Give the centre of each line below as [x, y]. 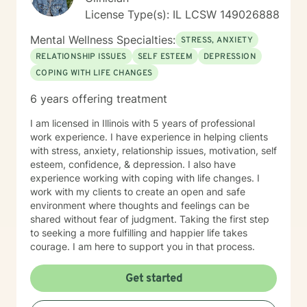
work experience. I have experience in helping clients [149, 137]
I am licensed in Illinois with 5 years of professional [143, 123]
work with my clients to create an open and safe [138, 192]
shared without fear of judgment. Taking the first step [150, 219]
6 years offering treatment [99, 99]
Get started [153, 279]
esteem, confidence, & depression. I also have [133, 164]
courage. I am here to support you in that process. [143, 246]
